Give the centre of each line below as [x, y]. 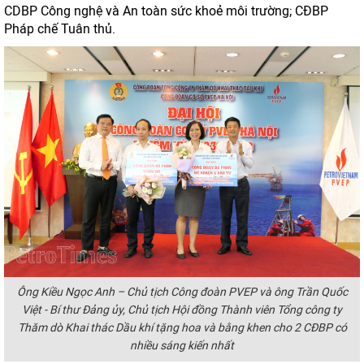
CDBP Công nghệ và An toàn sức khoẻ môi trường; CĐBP [166, 11]
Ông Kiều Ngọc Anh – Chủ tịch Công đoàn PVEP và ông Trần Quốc [182, 292]
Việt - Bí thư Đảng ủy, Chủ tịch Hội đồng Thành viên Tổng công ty [182, 310]
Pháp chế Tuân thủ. [60, 29]
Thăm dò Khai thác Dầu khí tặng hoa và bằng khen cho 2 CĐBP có [182, 328]
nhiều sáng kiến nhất [182, 346]
